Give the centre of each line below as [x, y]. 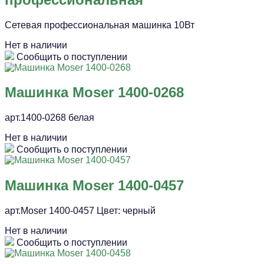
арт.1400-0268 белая [49, 118]
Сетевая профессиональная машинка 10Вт [100, 25]
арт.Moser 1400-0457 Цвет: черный [80, 211]
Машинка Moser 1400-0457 [94, 186]
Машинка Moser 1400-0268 [94, 93]
